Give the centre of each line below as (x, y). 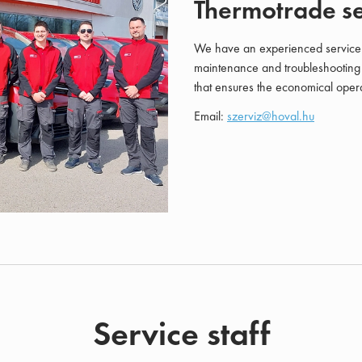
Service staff (181, 334)
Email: (210, 116)
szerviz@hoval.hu (271, 116)
